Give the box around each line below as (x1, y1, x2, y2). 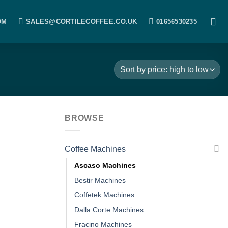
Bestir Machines (74, 176, 126, 184)
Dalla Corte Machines (74, 205, 144, 214)
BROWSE (65, 113, 104, 122)
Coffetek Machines (74, 190, 134, 199)
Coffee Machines (65, 144, 126, 153)
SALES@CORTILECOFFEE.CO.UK (26, 17, 137, 25)
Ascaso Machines (74, 161, 136, 169)
